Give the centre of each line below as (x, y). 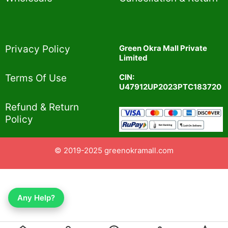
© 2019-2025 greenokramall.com (114, 151)
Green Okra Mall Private (163, 48)
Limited (133, 58)
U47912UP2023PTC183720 (170, 87)
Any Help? (36, 198)
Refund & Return (42, 107)
